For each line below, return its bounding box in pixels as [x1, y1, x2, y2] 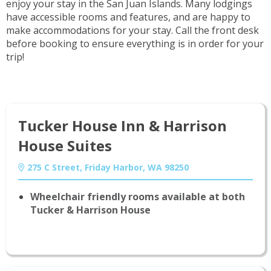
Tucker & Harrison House [30, 203, 151, 217]
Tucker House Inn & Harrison [18, 116, 227, 136]
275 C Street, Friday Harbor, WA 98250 [25, 162, 189, 174]
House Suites [18, 135, 112, 156]
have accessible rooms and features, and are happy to [6, 10, 250, 24]
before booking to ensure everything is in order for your [6, 37, 264, 51]
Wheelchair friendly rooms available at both [30, 190, 245, 204]
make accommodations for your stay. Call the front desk [6, 24, 259, 38]
